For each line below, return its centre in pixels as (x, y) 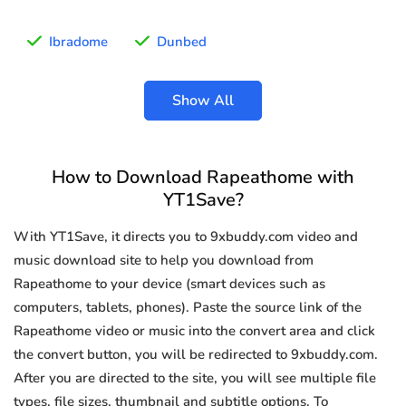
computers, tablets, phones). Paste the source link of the (188, 308)
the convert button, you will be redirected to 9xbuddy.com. (196, 355)
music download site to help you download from (164, 261)
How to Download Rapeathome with (203, 178)
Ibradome (78, 42)
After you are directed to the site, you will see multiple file (195, 378)
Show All (203, 101)
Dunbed (182, 42)
